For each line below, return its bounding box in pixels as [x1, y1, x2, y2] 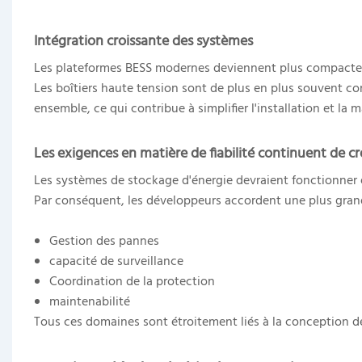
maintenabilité [49, 291, 131, 313]
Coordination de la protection [49, 271, 216, 293]
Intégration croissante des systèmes [33, 29, 253, 53]
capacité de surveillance [49, 250, 184, 272]
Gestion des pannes [49, 230, 160, 252]
